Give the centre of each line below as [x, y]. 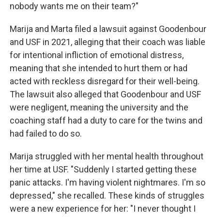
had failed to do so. [46, 133]
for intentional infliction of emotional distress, [97, 55]
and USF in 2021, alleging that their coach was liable [108, 42]
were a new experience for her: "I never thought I [103, 209]
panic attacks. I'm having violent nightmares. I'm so [108, 182]
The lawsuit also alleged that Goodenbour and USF [105, 94]
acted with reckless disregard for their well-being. [105, 81]
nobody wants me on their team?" [74, 6]
